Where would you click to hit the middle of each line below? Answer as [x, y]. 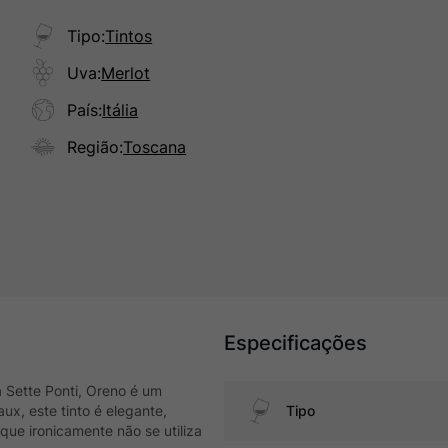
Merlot [126, 73]
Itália [120, 110]
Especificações [295, 343]
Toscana [155, 147]
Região [93, 147]
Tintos [129, 36]
